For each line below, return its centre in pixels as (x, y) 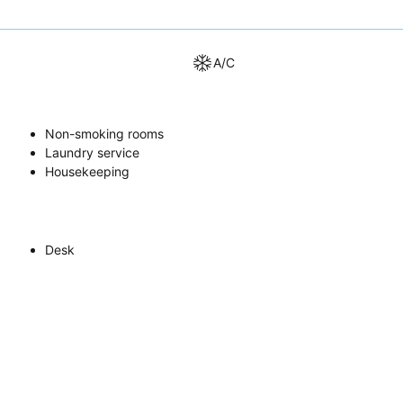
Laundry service (92, 152)
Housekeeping (87, 171)
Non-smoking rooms (104, 133)
